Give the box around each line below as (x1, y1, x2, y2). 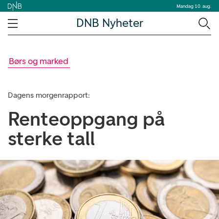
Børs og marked (9, 56, 69, 66)
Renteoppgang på (8, 107, 165, 131)
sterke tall (8, 127, 95, 150)
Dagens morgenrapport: (8, 90, 90, 100)
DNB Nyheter (76, 16, 143, 30)
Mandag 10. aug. (176, 2, 211, 9)
